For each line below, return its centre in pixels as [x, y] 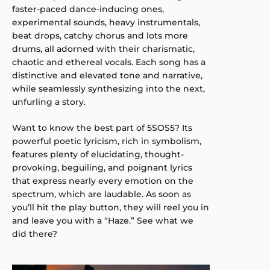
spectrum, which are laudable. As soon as [102, 194]
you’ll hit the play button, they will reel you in [111, 207]
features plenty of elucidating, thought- [98, 154]
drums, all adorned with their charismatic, [103, 49]
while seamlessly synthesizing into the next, [108, 89]
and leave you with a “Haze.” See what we [103, 221]
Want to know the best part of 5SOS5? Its [102, 128]
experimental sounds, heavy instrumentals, [106, 22]
